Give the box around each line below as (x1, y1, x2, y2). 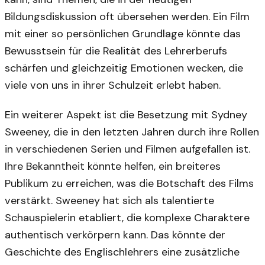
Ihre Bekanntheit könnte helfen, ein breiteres (5, 159, 221, 173)
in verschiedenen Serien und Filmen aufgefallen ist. (5, 141, 250, 156)
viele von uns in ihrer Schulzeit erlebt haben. (5, 78, 221, 93)
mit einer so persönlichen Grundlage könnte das (5, 27, 241, 41)
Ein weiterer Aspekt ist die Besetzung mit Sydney (5, 107, 247, 122)
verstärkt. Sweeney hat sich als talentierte (5, 193, 214, 208)
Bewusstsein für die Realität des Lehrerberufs (5, 44, 227, 59)
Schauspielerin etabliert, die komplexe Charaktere (5, 210, 250, 225)
